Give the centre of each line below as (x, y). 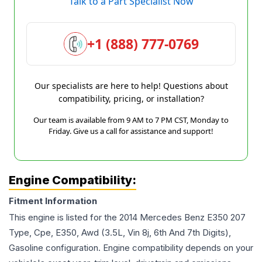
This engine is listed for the (64, 217)
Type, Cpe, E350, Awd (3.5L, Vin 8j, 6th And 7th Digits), (120, 232)
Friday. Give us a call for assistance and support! (131, 131)
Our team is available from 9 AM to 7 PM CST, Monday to (131, 120)
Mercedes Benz (172, 217)
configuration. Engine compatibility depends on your (148, 248)
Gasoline (26, 248)
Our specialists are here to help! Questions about (131, 86)
